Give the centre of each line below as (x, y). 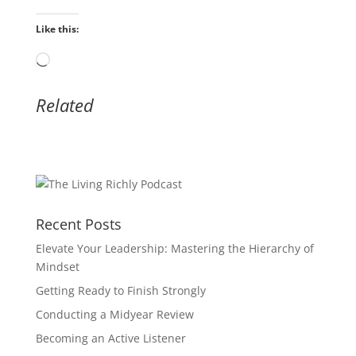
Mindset (57, 266)
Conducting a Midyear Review (114, 314)
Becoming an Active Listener (110, 338)
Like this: (57, 29)
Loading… (74, 60)
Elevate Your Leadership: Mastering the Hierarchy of (174, 248)
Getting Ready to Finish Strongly (120, 290)
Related (64, 104)
